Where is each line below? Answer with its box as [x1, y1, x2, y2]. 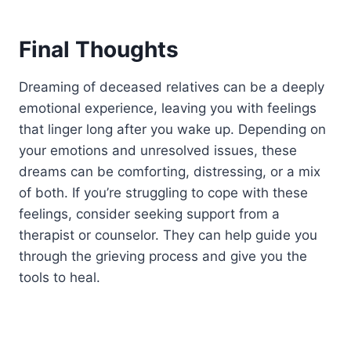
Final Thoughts [19, 35, 179, 63]
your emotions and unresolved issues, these [19, 142, 297, 158]
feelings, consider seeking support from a [19, 205, 280, 222]
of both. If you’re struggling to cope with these [19, 184, 308, 201]
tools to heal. [19, 269, 100, 285]
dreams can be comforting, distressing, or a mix [19, 163, 320, 179]
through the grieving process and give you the [19, 248, 307, 264]
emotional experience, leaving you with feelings [19, 100, 317, 116]
